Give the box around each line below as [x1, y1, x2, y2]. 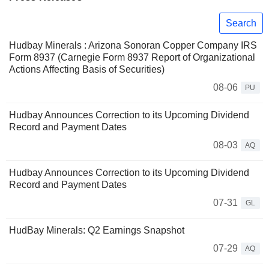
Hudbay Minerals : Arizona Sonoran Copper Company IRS [9, 40, 257, 51]
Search [226, 17, 256, 28]
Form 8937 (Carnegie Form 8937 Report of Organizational [9, 52, 255, 63]
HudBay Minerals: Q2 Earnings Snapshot [9, 225, 184, 236]
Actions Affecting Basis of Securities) [9, 64, 165, 75]
